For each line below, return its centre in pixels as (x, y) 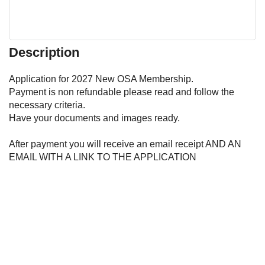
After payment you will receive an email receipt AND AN (125, 144)
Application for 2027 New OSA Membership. (104, 79)
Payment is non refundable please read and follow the (122, 92)
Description (44, 53)
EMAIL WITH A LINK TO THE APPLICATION (104, 157)
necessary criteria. (48, 105)
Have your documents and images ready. (96, 118)
